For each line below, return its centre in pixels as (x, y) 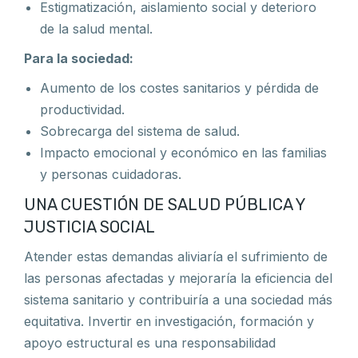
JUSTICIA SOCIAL (89, 227)
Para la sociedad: (79, 58)
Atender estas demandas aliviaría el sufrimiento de (176, 257)
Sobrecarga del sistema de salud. (140, 131)
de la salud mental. (96, 29)
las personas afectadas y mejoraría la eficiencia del (178, 278)
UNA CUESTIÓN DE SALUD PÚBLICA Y (164, 205)
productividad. (82, 109)
